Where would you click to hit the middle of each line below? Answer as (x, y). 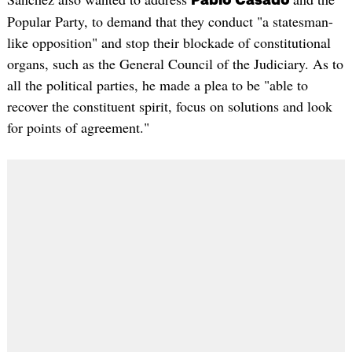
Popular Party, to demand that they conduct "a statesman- (170, 22)
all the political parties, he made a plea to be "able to (157, 85)
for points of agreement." (78, 128)
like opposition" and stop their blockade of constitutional (169, 43)
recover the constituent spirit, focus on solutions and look (169, 106)
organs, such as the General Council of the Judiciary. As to (175, 64)
